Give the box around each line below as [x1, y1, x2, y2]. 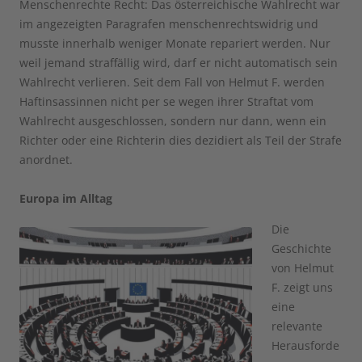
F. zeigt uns [271, 280, 333, 296]
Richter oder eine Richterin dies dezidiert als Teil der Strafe [19, 133, 342, 149]
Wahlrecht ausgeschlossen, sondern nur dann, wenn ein [19, 113, 326, 129]
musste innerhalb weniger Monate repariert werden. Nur [19, 36, 330, 52]
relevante [271, 318, 322, 335]
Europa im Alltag [19, 191, 112, 207]
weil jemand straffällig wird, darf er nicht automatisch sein [19, 55, 338, 71]
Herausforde [271, 338, 339, 354]
